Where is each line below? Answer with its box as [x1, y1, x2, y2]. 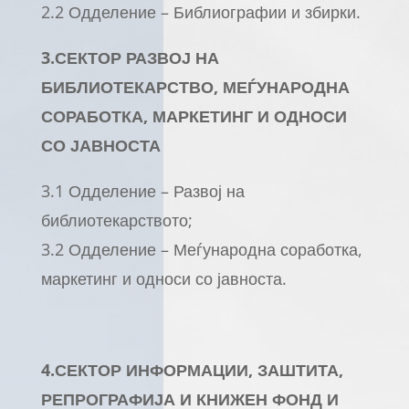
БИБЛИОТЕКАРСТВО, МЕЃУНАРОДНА [40, 76, 350, 98]
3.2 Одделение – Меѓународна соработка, [40, 238, 362, 260]
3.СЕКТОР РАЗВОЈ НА [40, 47, 219, 68]
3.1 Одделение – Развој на [40, 180, 245, 202]
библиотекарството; [40, 209, 193, 231]
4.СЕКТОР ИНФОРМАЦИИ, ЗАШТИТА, [40, 359, 343, 381]
